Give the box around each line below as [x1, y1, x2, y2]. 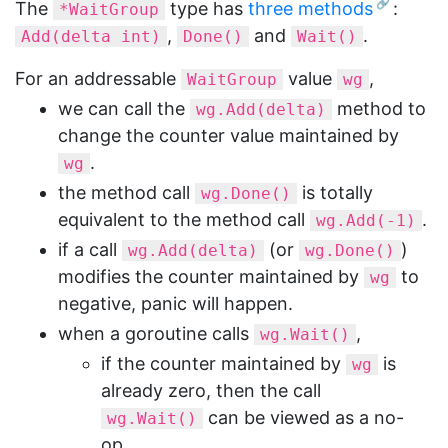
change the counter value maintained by [58, 125, 399, 146]
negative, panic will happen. [58, 293, 293, 314]
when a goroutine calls [58, 323, 254, 344]
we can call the [58, 98, 190, 119]
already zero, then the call [101, 380, 321, 401]
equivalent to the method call [58, 209, 310, 230]
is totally [297, 182, 373, 203]
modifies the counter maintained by [58, 266, 364, 287]
